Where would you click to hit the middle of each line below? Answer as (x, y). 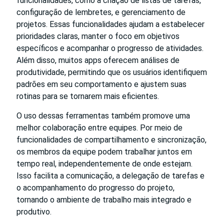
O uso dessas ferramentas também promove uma (103, 115)
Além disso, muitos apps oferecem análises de (98, 60)
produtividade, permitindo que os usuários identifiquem (112, 72)
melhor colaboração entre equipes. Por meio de (99, 127)
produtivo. (34, 211)
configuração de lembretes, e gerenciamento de (101, 12)
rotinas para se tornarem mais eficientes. (88, 96)
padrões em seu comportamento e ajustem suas (101, 84)
